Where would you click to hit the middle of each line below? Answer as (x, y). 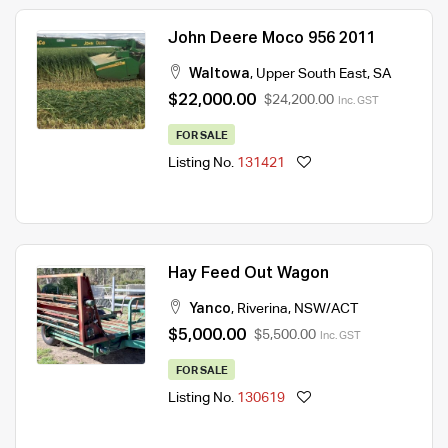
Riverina (262, 308)
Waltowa (219, 73)
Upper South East (311, 73)
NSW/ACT (326, 308)
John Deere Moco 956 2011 (271, 38)
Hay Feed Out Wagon (248, 273)
